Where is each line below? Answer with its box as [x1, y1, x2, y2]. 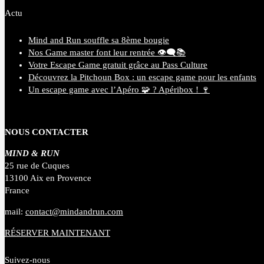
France [5, 186, 29, 196]
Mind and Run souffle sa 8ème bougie [28, 35, 169, 45]
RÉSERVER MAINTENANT [5, 228, 110, 238]
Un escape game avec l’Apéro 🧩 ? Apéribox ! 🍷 [28, 85, 210, 95]
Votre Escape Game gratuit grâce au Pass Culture [28, 60, 207, 70]
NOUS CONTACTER [5, 127, 88, 137]
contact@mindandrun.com [25, 207, 123, 217]
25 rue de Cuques [5, 161, 70, 171]
